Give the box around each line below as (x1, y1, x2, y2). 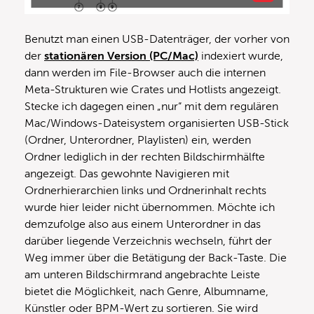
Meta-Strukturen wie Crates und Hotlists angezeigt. (25, 83, 281, 97)
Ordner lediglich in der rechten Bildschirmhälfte (25, 151, 265, 164)
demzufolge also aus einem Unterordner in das (25, 218, 261, 231)
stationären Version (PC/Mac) (44, 50, 198, 63)
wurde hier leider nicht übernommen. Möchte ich (25, 201, 275, 214)
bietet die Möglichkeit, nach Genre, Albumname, (25, 285, 268, 299)
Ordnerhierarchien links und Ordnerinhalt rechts (25, 184, 266, 198)
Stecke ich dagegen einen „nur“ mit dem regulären (25, 100, 278, 114)
